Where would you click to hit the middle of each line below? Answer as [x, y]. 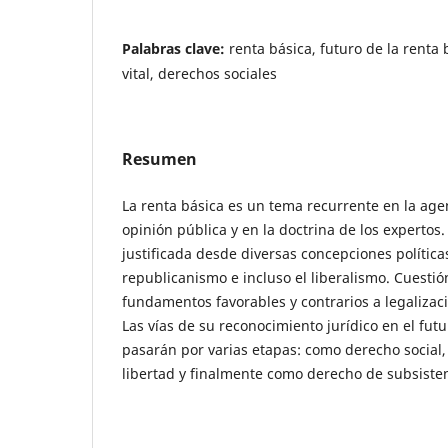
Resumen [159, 158]
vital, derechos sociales [199, 73]
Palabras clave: [175, 48]
